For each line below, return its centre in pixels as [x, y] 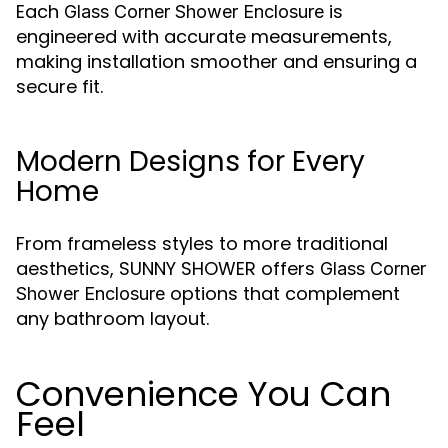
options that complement [282, 293]
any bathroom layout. [112, 318]
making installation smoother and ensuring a [216, 61]
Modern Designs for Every [190, 161]
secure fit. [59, 86]
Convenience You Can [203, 394]
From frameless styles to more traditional [202, 243]
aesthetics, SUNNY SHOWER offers [168, 268]
